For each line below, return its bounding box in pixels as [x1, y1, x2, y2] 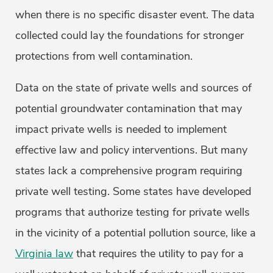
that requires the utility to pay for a [73, 246, 244, 261]
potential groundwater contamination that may [15, 101, 242, 116]
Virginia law [15, 246, 73, 261]
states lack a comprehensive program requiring [15, 163, 243, 179]
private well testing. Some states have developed [15, 184, 251, 199]
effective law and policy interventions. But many [15, 143, 247, 158]
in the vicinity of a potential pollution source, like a [15, 225, 256, 241]
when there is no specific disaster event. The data [15, 7, 255, 23]
